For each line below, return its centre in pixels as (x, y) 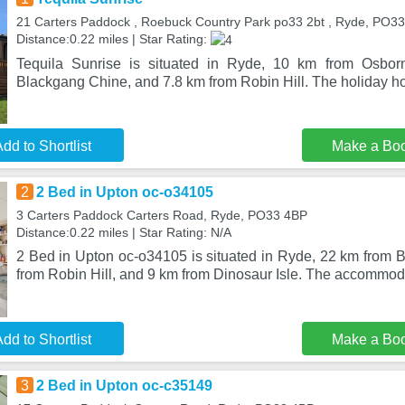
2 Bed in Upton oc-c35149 (124, 386)
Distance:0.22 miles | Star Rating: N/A (123, 232)
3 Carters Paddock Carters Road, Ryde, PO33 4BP (161, 215)
